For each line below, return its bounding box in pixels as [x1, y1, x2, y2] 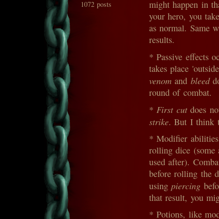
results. [149, 34, 175, 45]
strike [149, 115, 169, 128]
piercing [171, 179, 201, 192]
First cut [156, 103, 187, 115]
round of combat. [149, 87, 212, 98]
